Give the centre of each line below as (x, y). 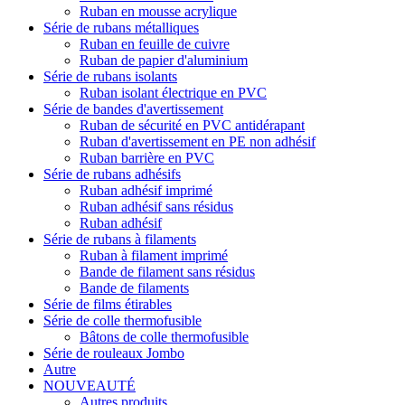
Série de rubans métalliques (121, 27)
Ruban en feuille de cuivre (155, 43)
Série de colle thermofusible (122, 320)
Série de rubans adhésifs (112, 174)
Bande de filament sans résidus (167, 271)
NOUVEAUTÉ (89, 385)
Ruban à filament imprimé (154, 255)
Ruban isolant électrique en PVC (173, 92)
